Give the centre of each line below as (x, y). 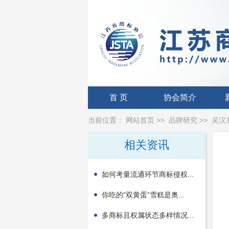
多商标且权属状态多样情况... (148, 215)
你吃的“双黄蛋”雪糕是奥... (143, 195)
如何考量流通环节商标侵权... (148, 174)
